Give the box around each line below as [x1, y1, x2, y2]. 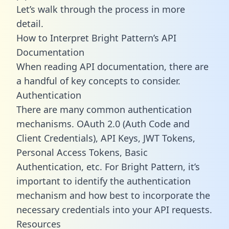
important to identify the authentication [16, 174, 191, 187]
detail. [16, 17, 43, 30]
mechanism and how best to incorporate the [16, 189, 210, 201]
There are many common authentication [16, 103, 192, 116]
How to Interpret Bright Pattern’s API [16, 31, 176, 44]
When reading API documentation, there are [16, 60, 209, 73]
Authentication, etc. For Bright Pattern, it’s [16, 160, 200, 173]
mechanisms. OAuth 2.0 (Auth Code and [16, 117, 190, 130]
